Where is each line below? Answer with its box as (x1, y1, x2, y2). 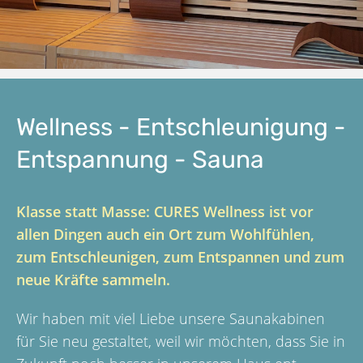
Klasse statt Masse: (16, 202, 154, 221)
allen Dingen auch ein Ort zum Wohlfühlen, (16, 224, 314, 244)
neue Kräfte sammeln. (16, 270, 170, 289)
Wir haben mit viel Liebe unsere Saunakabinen (16, 309, 325, 328)
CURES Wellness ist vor (154, 202, 314, 221)
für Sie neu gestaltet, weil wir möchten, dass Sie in (16, 331, 345, 351)
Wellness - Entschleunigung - (16, 113, 346, 142)
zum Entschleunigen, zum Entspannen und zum (16, 247, 344, 267)
